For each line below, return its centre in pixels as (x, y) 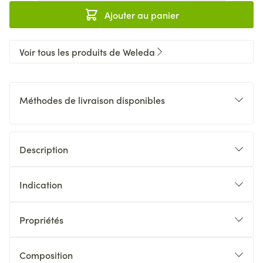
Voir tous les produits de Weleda (87, 52)
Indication (41, 184)
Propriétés (41, 220)
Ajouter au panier (141, 15)
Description (44, 149)
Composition (46, 255)
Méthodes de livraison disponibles (92, 100)
